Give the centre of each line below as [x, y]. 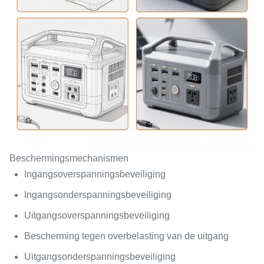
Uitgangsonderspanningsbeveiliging [100, 256]
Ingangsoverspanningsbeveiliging [95, 174]
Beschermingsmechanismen [69, 158]
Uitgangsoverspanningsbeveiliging [97, 215]
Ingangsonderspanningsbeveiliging [98, 194]
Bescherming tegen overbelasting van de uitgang [126, 236]
